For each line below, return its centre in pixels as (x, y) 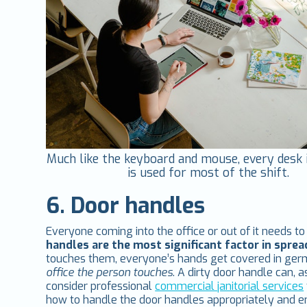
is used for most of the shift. (209, 172)
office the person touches (110, 272)
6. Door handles (126, 205)
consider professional (101, 286)
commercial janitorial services (230, 286)
